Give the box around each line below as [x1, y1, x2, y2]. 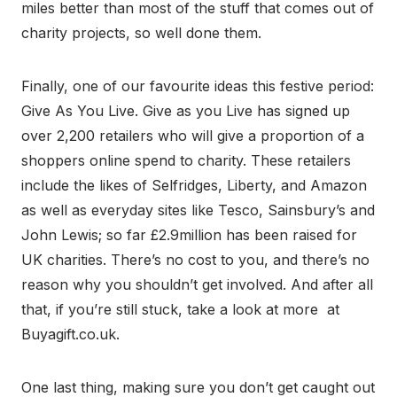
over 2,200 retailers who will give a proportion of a [21, 126, 364, 144]
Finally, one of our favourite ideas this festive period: [21, 76, 374, 95]
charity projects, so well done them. [21, 23, 261, 42]
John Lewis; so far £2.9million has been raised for [21, 225, 357, 244]
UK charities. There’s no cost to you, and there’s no [21, 250, 370, 269]
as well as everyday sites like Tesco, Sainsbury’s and [21, 200, 375, 219]
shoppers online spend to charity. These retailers [21, 151, 351, 169]
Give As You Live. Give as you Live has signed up [21, 101, 350, 120]
